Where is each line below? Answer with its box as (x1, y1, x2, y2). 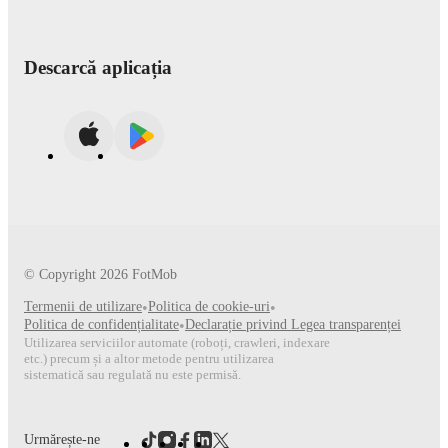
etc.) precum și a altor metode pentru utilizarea (24, 350, 274, 366)
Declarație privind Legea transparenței (185, 316, 401, 332)
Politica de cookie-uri (148, 298, 270, 314)
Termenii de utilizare (24, 298, 142, 314)
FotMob (128, 266, 177, 282)
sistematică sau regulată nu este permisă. (24, 366, 241, 382)
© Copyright (24, 266, 100, 282)
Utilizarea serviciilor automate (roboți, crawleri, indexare (24, 334, 330, 350)
